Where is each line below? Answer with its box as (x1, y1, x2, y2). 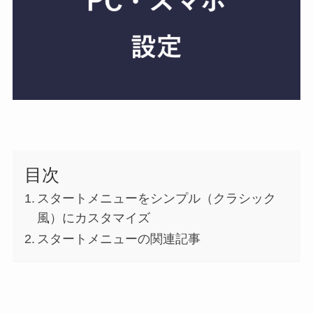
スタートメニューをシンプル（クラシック (37, 191, 277, 205)
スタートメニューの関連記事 (37, 231, 201, 246)
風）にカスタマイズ (37, 210, 151, 225)
